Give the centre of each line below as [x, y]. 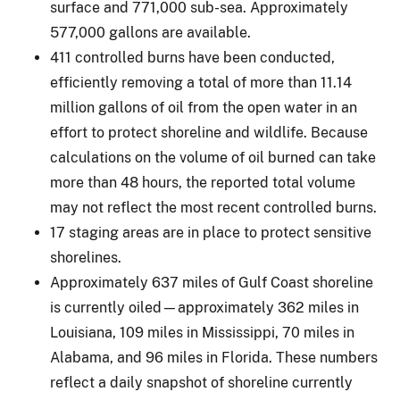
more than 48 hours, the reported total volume [203, 182]
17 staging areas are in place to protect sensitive [211, 232]
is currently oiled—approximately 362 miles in [204, 307]
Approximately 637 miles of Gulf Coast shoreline [212, 282]
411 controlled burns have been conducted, [192, 57]
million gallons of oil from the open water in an [204, 107]
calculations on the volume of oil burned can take [213, 157]
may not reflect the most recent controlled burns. [213, 207]
